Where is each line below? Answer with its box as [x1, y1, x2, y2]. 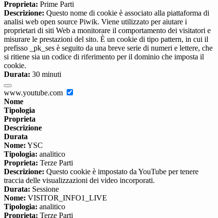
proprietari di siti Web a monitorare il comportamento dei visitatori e [4, 26, 211, 35]
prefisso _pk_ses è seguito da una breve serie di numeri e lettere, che [4, 43, 213, 52]
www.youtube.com [4, 88, 65, 97]
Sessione [30, 184, 59, 193]
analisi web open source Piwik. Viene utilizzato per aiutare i [4, 17, 187, 26]
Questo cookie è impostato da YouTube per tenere [44, 167, 199, 176]
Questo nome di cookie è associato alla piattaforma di [44, 8, 209, 17]
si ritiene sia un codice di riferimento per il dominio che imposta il [4, 52, 204, 61]
